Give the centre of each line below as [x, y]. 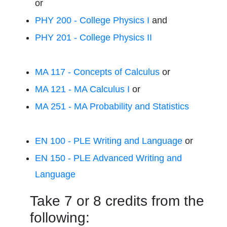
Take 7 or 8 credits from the [117, 201]
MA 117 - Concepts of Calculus [97, 72]
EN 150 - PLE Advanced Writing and [108, 158]
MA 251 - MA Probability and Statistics [112, 106]
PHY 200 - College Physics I [92, 20]
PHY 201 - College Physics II [93, 37]
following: [60, 218]
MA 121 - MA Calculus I [82, 89]
